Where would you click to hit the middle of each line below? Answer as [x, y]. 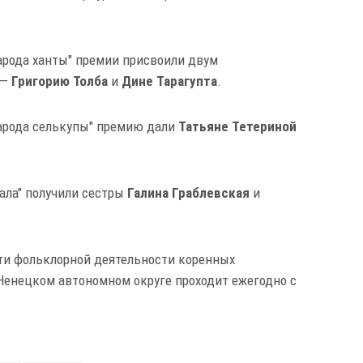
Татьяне [203, 127]
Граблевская [211, 193]
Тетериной [264, 127]
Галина [148, 193]
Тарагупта [187, 81]
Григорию [41, 81]
